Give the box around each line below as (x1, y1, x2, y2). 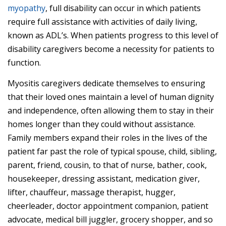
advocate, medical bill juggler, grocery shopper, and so (8, 213, 213, 225)
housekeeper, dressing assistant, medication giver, (8, 173, 200, 184)
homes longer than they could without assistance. (8, 118, 195, 130)
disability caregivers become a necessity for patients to (8, 43, 214, 55)
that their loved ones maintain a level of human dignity (8, 91, 214, 102)
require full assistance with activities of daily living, (8, 16, 197, 28)
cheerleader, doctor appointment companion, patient (8, 200, 208, 211)
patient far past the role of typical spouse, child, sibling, (8, 145, 217, 157)
